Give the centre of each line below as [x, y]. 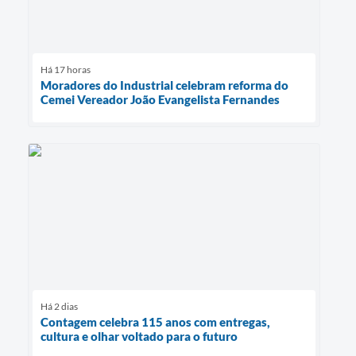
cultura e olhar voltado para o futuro [139, 337]
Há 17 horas [66, 69]
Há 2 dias [59, 307]
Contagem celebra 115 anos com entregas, [155, 322]
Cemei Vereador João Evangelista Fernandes [160, 99]
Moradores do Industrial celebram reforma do [164, 85]
